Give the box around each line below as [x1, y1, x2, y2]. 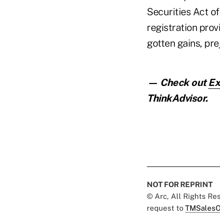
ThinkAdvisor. [147, 92, 208, 104]
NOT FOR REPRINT [147, 180, 213, 189]
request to [147, 203, 185, 212]
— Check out [147, 76, 208, 88]
